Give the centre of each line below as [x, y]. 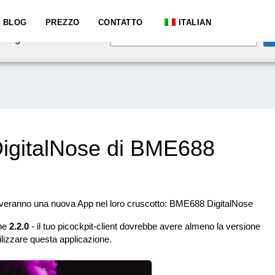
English [137, 29]
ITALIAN [195, 22]
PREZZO [62, 22]
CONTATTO [120, 22]
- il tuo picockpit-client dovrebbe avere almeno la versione [145, 226]
